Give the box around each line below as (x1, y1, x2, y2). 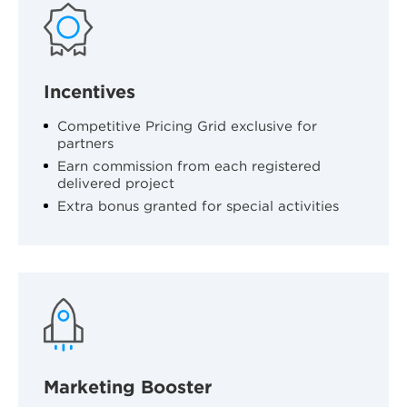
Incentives (44, 81, 135, 102)
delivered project (57, 175, 174, 191)
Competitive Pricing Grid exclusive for (57, 118, 317, 134)
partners (57, 135, 114, 151)
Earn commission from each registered (57, 158, 321, 174)
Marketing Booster (44, 376, 212, 397)
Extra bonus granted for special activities (57, 198, 339, 213)
